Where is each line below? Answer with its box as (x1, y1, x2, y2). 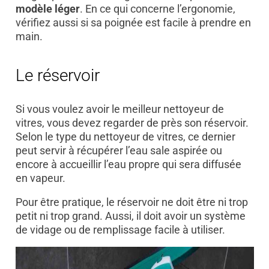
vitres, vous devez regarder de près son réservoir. (15, 116, 249, 130)
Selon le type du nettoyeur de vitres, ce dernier (15, 130, 235, 144)
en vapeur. (15, 172, 65, 185)
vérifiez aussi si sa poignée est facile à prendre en (15, 16, 251, 29)
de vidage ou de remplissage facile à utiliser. (15, 223, 225, 237)
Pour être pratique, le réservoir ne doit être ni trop (15, 196, 248, 209)
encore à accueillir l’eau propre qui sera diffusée (15, 158, 241, 171)
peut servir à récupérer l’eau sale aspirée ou (15, 144, 222, 157)
